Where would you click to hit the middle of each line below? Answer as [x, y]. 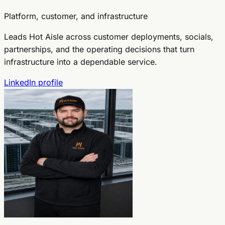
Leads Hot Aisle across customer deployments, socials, [109, 37]
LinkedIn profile [33, 83]
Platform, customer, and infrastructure [76, 16]
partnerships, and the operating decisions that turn [99, 49]
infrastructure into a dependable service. [81, 62]
